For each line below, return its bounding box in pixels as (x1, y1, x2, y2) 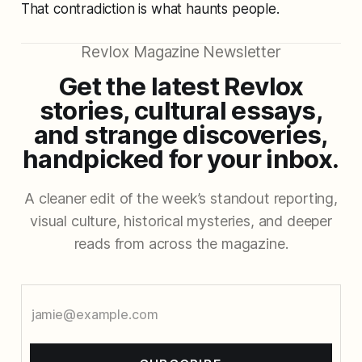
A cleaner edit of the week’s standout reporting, (24, 190, 338, 208)
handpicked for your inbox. (22, 144, 339, 175)
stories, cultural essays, (39, 95, 322, 127)
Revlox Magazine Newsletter (81, 43, 281, 62)
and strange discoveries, (33, 120, 328, 151)
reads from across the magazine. (74, 235, 288, 253)
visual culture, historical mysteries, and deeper (30, 213, 332, 230)
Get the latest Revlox (57, 71, 304, 103)
